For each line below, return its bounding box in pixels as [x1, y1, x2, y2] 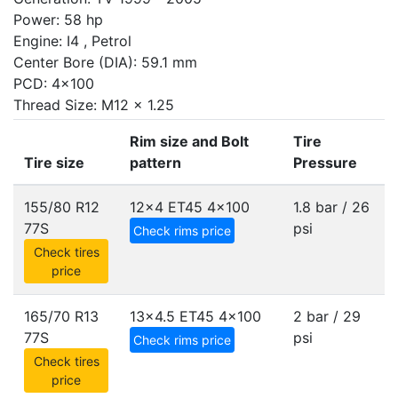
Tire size [24, 154, 84, 171]
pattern [130, 154, 181, 171]
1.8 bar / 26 [293, 198, 370, 216]
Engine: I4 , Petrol [13, 32, 131, 50]
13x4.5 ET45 [130, 307, 214, 325]
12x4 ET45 [130, 198, 203, 216]
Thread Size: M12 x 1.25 [13, 96, 174, 114]
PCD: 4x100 [13, 75, 94, 92]
